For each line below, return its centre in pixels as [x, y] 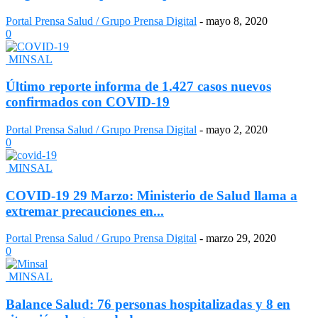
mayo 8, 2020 [237, 21]
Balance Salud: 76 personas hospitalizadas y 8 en [148, 305]
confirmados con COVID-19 [88, 102]
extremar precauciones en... [85, 211]
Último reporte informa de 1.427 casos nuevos [138, 87]
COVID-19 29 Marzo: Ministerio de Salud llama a [152, 195]
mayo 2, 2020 [237, 129]
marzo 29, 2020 [241, 238]
